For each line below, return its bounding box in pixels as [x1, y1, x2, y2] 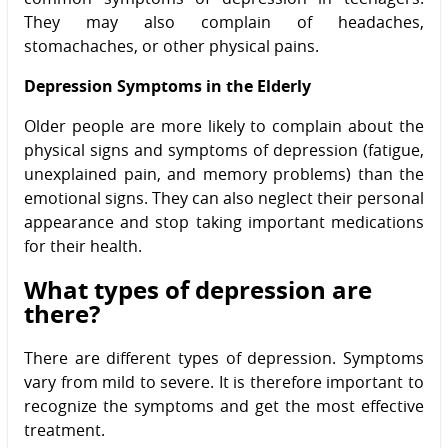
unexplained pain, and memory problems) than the [24, 162, 424, 185]
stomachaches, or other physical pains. [24, 34, 319, 57]
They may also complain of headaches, [24, 10, 424, 33]
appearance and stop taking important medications [24, 210, 424, 233]
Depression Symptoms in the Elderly [24, 74, 311, 97]
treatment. [24, 418, 105, 441]
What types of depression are [24, 272, 372, 307]
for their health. [24, 234, 142, 257]
